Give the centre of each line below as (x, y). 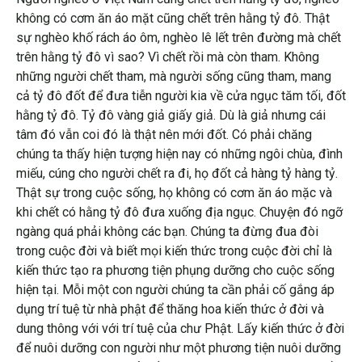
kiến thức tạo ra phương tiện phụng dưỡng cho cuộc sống (175, 270)
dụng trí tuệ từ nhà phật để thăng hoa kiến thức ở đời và (170, 309)
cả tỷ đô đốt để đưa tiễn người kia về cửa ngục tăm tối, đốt (181, 95)
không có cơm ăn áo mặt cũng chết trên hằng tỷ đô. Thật (173, 18)
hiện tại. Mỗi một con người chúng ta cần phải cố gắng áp (175, 289)
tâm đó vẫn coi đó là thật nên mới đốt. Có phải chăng (164, 134)
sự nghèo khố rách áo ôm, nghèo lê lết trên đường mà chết (179, 37)
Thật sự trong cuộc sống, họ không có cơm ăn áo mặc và (174, 192)
